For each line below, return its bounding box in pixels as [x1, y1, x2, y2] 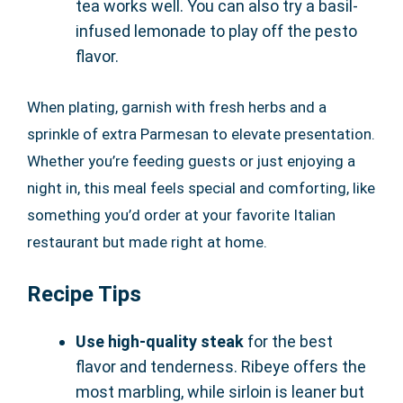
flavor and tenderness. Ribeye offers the [76, 356, 366, 376]
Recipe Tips [27, 281, 141, 307]
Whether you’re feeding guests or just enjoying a [27, 151, 355, 170]
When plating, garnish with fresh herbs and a [27, 97, 327, 116]
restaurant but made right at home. [27, 232, 267, 251]
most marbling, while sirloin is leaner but [76, 381, 364, 401]
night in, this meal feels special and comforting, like [27, 178, 375, 197]
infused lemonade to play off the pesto [76, 21, 357, 40]
